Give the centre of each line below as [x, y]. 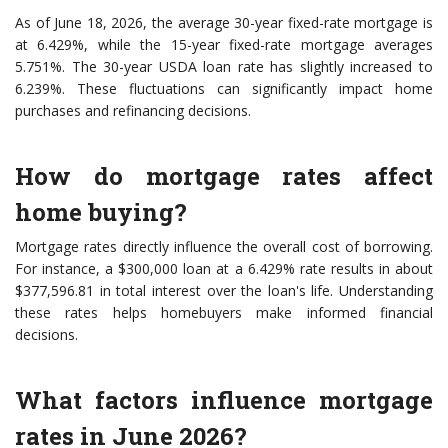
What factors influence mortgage [224, 400]
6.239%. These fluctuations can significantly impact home [224, 89]
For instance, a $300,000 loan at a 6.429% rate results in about [224, 269]
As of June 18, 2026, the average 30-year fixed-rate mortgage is [224, 23]
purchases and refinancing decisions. [133, 111]
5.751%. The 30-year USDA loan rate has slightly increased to [224, 67]
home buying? [101, 212]
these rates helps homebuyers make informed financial [224, 313]
